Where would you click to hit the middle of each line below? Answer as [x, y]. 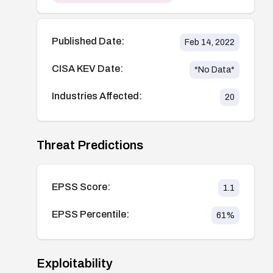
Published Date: [88, 41]
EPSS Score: [81, 186]
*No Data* [214, 69]
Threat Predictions [90, 145]
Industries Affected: [97, 96]
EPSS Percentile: [90, 214]
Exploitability [75, 263]
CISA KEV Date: [87, 68]
